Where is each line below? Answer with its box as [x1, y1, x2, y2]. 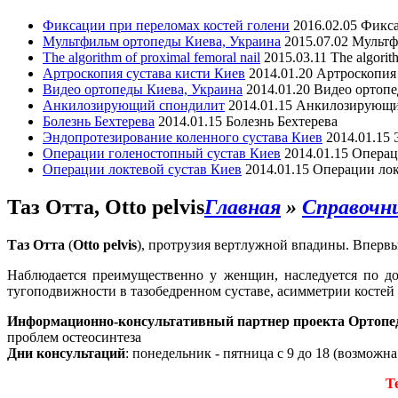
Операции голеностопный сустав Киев [43, 145, 281, 161]
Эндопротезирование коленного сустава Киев [43, 129, 322, 145]
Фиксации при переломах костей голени [43, 17, 290, 33]
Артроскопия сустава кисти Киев [43, 65, 245, 81]
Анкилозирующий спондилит [43, 97, 225, 113]
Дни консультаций [7, 345, 125, 361]
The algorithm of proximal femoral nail [43, 49, 260, 65]
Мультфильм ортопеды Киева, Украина [43, 33, 281, 49]
